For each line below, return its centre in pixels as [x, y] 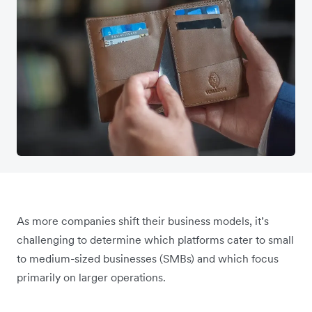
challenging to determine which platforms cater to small [155, 240]
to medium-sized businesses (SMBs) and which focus [148, 258]
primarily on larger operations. [91, 277]
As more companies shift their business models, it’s [143, 221]
